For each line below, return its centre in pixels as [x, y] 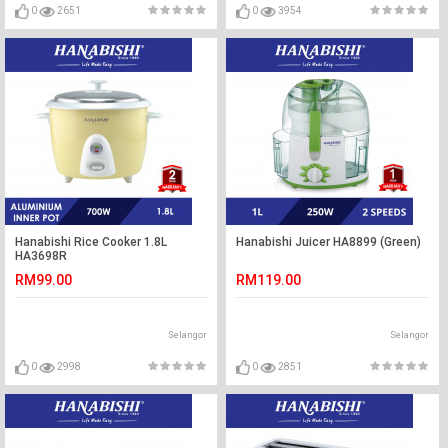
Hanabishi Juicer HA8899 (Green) [329, 241]
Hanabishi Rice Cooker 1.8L [91, 241]
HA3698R [41, 255]
